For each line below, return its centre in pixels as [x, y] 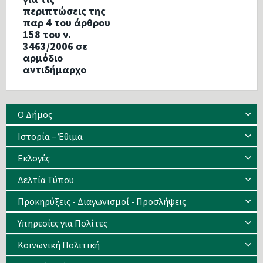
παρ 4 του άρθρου [67, 23]
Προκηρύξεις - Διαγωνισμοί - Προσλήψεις [102, 202]
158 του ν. [47, 35]
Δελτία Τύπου [46, 180]
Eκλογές [34, 158]
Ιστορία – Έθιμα [50, 136]
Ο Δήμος [35, 115]
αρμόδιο [43, 58]
